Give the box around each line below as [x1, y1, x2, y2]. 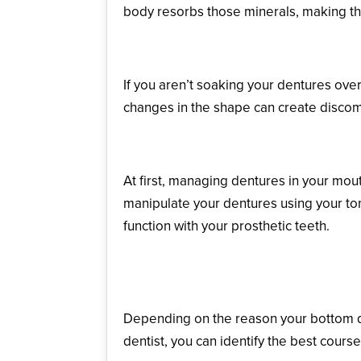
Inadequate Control [123, 134, 288, 161]
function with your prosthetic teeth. [123, 216, 330, 235]
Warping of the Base [123, 38, 295, 65]
